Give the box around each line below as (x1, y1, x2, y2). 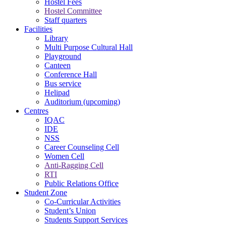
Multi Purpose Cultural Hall (44, 42, 133, 51)
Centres (24, 106, 48, 115)
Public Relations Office (44, 179, 119, 188)
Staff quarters (44, 15, 87, 24)
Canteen (44, 61, 71, 70)
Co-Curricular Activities (44, 197, 121, 206)
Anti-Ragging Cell (44, 160, 103, 169)
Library (44, 33, 68, 42)
